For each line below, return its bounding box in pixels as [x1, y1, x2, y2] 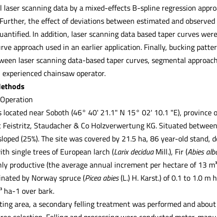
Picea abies [84, 171, 121, 184]
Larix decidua [113, 145, 155, 157]
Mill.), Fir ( [155, 145, 187, 157]
